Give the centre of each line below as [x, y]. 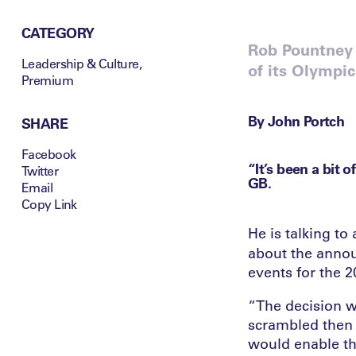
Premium [47, 79]
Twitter [39, 170]
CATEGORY [58, 32]
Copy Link [49, 203]
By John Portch [296, 120]
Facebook [48, 153]
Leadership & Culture [80, 63]
